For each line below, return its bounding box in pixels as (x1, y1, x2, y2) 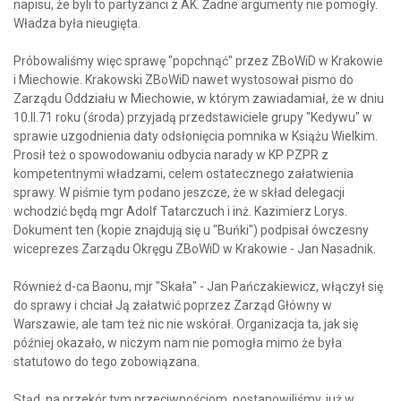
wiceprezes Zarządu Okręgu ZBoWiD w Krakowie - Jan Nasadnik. (13, 242, 376, 257)
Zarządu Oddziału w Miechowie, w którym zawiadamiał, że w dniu (13, 91, 384, 107)
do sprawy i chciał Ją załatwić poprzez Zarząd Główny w (13, 298, 332, 313)
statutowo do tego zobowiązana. (13, 354, 200, 370)
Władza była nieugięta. (13, 16, 141, 31)
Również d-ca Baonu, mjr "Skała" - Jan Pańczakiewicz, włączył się (13, 279, 383, 294)
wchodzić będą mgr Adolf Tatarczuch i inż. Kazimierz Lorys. (13, 204, 347, 219)
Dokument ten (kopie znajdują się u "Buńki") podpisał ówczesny (13, 223, 369, 238)
